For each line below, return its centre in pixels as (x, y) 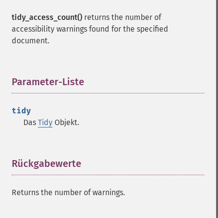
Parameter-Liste (48, 82)
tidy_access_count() (47, 17)
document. (31, 41)
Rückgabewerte (46, 163)
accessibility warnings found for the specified (90, 29)
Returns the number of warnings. (68, 192)
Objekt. (66, 122)
